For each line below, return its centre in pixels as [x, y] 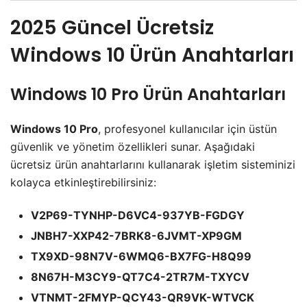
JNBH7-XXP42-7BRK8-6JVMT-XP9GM [136, 235]
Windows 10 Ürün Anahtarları [152, 55]
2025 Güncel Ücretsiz [112, 27]
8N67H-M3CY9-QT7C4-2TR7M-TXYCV [140, 277]
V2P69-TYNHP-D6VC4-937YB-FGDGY [138, 215]
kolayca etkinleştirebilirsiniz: [83, 182]
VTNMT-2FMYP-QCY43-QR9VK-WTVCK [143, 297]
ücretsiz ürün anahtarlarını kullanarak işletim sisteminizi [153, 164]
